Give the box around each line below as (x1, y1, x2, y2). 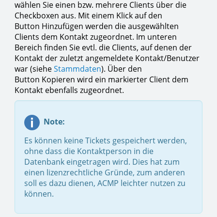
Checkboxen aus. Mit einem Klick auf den (15, 10, 162, 21)
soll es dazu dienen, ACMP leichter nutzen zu (24, 178, 186, 189)
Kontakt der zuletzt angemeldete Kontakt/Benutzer (15, 53, 200, 64)
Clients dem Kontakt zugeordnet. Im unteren (15, 31, 177, 43)
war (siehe (15, 63, 54, 75)
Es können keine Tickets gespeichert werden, (24, 135, 187, 146)
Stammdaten (54, 63, 101, 75)
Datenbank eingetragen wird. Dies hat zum (24, 156, 180, 168)
